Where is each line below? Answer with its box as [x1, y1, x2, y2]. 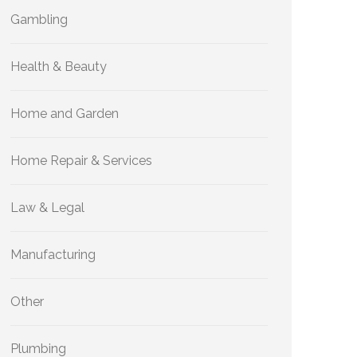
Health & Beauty [10, 59, 107, 74]
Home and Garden [10, 106, 119, 121]
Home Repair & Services [10, 153, 152, 168]
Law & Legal [10, 200, 84, 215]
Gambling [10, 12, 68, 27]
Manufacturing [10, 247, 96, 262]
